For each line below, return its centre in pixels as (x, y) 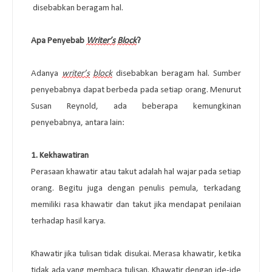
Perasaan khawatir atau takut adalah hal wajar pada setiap (136, 172)
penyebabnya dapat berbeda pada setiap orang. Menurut (136, 90)
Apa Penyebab (59, 41)
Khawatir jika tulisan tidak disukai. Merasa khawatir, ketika (136, 254)
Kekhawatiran (64, 155)
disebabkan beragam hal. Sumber (177, 73)
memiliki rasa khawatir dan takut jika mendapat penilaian (136, 205)
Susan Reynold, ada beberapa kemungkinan (136, 106)
